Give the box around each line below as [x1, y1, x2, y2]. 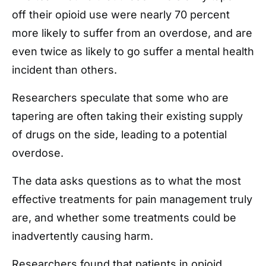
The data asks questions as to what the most [12, 175, 241, 187]
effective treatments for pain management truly [12, 193, 252, 205]
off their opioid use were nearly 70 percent [12, 8, 230, 21]
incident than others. [12, 64, 117, 76]
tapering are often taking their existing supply [12, 110, 243, 122]
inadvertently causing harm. [12, 230, 153, 242]
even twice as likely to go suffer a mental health [12, 45, 254, 58]
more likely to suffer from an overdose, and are [12, 27, 252, 39]
